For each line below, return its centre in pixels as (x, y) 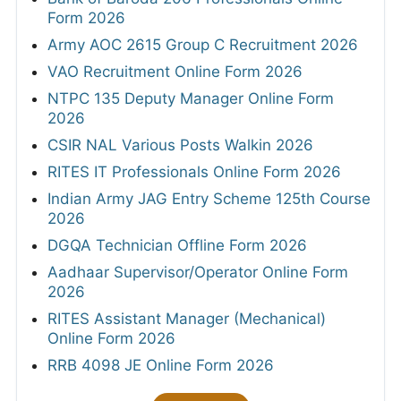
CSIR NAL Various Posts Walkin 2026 (180, 145)
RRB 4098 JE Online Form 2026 (161, 365)
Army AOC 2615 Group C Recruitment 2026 (203, 44)
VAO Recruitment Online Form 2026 (175, 71)
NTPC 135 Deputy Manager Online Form (191, 98)
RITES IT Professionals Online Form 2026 (194, 171)
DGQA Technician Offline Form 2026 (177, 245)
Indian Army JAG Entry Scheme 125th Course (209, 198)
